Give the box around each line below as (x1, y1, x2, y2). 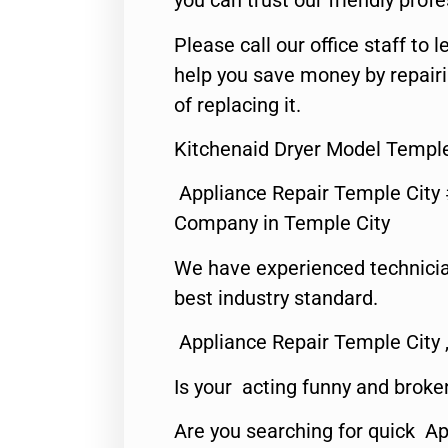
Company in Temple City (174, 211, 390, 236)
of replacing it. (174, 92, 301, 117)
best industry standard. (174, 285, 378, 310)
